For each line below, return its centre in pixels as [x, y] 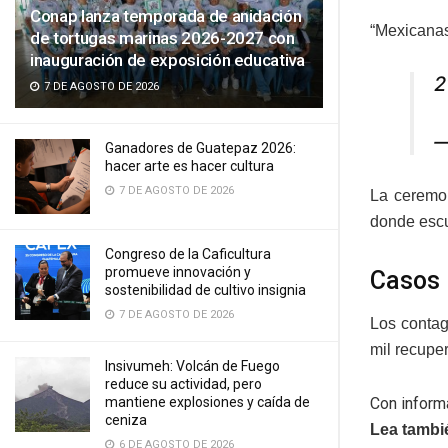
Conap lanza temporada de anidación [166, 16]
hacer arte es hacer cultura [189, 166]
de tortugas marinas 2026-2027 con [162, 38]
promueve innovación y [178, 272]
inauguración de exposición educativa [167, 60]
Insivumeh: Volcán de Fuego [192, 366]
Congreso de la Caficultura [188, 254]
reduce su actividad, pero [183, 384]
